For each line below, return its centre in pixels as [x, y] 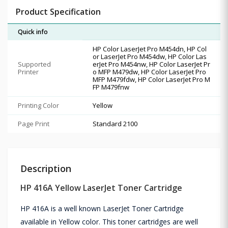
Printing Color [38, 105]
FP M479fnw [111, 87]
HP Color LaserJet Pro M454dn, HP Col [150, 49]
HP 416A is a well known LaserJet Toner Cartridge [102, 208]
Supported [34, 64]
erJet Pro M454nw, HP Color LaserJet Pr [151, 64]
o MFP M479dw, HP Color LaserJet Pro [149, 72]
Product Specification [58, 11]
